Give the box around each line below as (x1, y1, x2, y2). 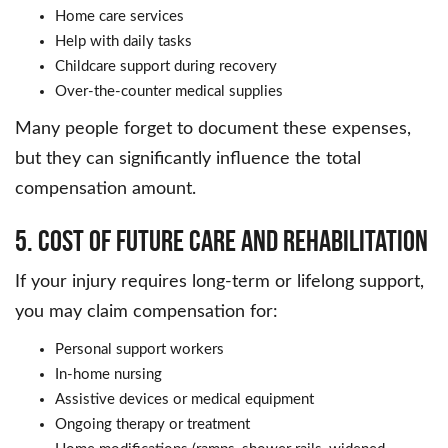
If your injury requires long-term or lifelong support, (15, 273, 424, 292)
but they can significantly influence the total (15, 150, 361, 169)
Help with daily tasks (55, 34, 192, 50)
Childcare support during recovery (55, 59, 277, 75)
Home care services (55, 9, 184, 25)
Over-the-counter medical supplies (55, 84, 283, 100)
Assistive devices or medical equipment (55, 392, 314, 408)
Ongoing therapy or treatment (55, 417, 250, 433)
